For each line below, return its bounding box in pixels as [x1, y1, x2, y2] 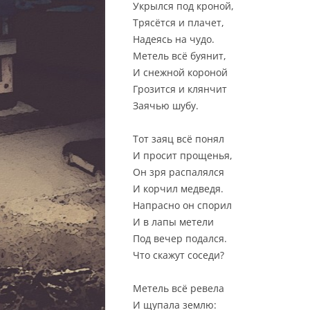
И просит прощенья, [133, 149, 232, 162]
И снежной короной [133, 66, 228, 79]
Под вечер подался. [133, 232, 227, 245]
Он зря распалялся [133, 165, 224, 179]
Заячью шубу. [133, 99, 199, 112]
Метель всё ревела [133, 282, 224, 295]
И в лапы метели [133, 215, 214, 228]
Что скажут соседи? [133, 248, 224, 262]
